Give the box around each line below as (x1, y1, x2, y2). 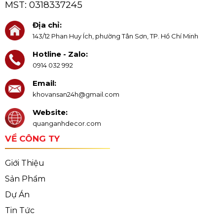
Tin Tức (4, 205, 35, 215)
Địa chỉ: (32, 20, 62, 30)
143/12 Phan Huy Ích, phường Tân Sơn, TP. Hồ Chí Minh (32, 32, 198, 40)
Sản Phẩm (4, 174, 45, 184)
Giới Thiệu (4, 158, 44, 168)
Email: (32, 78, 56, 88)
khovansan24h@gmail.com (32, 90, 119, 99)
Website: (32, 108, 68, 117)
